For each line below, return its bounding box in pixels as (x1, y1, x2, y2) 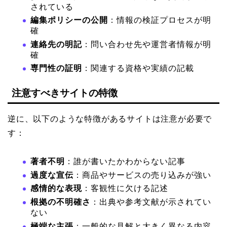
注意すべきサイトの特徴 (12, 88, 118, 99)
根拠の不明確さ (30, 198, 91, 207)
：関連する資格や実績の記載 (82, 64, 194, 73)
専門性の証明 (30, 64, 82, 73)
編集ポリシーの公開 (30, 16, 108, 25)
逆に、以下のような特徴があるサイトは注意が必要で (8, 115, 212, 124)
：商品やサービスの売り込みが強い (73, 170, 211, 179)
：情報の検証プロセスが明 (108, 16, 211, 25)
